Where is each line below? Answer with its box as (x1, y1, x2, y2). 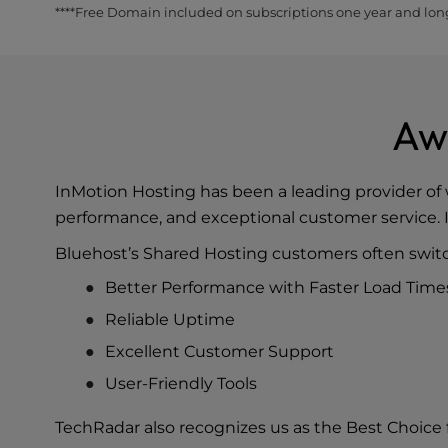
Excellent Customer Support (105, 342, 335, 361)
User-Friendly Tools (105, 374, 258, 393)
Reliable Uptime (105, 310, 236, 329)
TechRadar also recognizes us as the (55, 418, 347, 437)
